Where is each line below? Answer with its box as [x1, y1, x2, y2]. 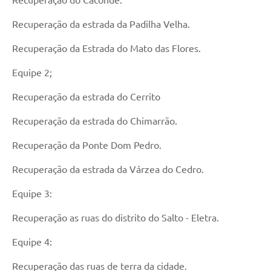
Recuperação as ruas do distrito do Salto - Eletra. [12, 212, 219, 224]
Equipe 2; [12, 67, 52, 79]
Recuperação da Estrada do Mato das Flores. [12, 43, 201, 54]
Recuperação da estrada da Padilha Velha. [12, 19, 190, 30]
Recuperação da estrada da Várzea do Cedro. [12, 164, 204, 175]
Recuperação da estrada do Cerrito [12, 91, 160, 103]
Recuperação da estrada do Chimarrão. [12, 116, 177, 127]
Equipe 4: [12, 237, 52, 248]
